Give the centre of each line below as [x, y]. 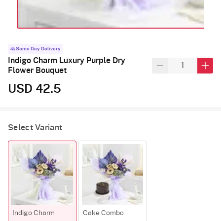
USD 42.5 [35, 89]
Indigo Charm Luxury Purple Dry [67, 60]
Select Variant [35, 128]
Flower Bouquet [37, 70]
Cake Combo [103, 213]
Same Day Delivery [38, 49]
